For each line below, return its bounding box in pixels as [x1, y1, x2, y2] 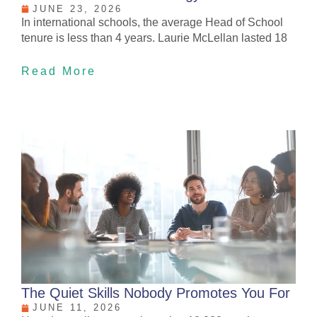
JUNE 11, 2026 [33, 302, 122, 313]
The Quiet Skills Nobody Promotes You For [21, 285, 290, 301]
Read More [21, 64, 96, 77]
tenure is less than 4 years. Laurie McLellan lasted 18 [21, 31, 287, 44]
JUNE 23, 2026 [33, 3, 122, 14]
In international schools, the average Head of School [21, 16, 283, 28]
